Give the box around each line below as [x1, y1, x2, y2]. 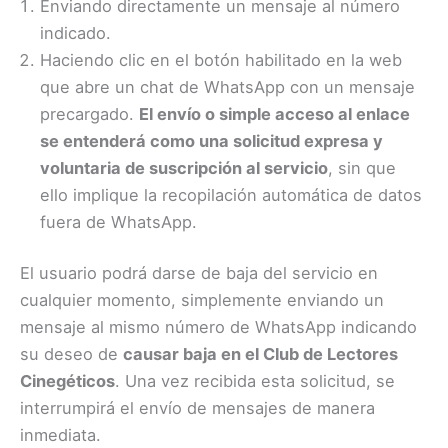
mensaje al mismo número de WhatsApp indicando [20, 317, 417, 338]
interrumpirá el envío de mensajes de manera [20, 398, 375, 419]
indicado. [40, 22, 111, 43]
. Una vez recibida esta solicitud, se [115, 371, 395, 392]
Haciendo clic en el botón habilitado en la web [40, 49, 402, 70]
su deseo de [20, 344, 123, 365]
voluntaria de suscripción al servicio [40, 157, 328, 178]
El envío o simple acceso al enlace [139, 103, 410, 124]
